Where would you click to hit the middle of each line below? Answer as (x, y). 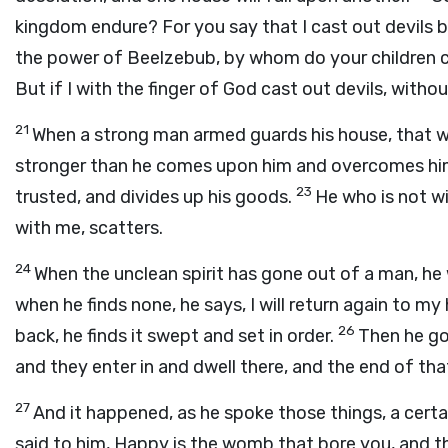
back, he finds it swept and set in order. (176, 336)
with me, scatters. (89, 228)
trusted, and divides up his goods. (155, 197)
